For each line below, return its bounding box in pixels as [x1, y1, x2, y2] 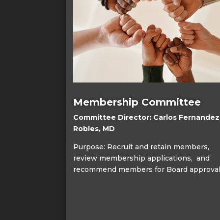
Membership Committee [73, 96, 201, 108]
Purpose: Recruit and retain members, [73, 142, 210, 151]
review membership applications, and [73, 153, 210, 163]
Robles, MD [73, 124, 115, 133]
